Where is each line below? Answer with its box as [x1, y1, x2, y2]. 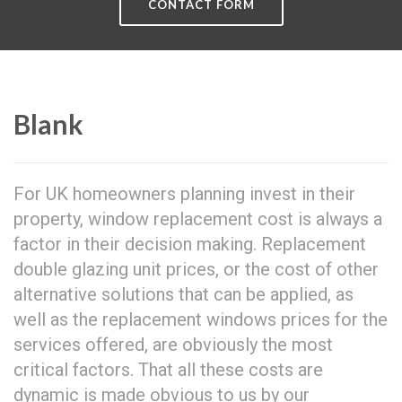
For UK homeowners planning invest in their [13, 183, 355, 205]
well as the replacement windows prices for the [13, 309, 388, 330]
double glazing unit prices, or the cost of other [13, 258, 379, 280]
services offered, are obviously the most [13, 334, 333, 355]
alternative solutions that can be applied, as [13, 284, 354, 305]
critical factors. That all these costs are [13, 359, 323, 380]
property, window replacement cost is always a [13, 208, 382, 230]
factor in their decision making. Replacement [13, 233, 366, 255]
